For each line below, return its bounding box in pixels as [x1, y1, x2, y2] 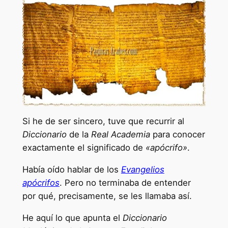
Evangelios [121, 164, 164, 175]
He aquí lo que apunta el [22, 212, 123, 223]
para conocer [150, 129, 205, 140]
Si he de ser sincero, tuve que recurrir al [22, 116, 184, 127]
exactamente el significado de [22, 142, 146, 153]
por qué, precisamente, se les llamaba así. [22, 191, 192, 202]
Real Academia [91, 129, 150, 140]
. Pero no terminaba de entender [59, 178, 191, 188]
